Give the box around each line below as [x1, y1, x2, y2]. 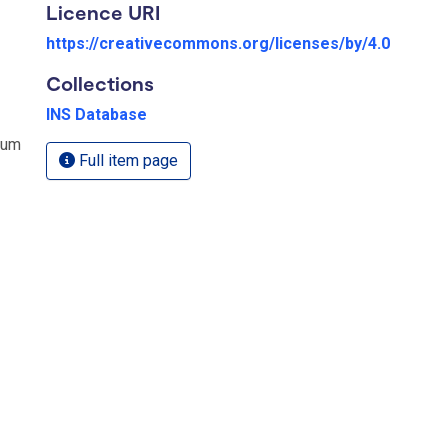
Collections [46, 70, 154, 95]
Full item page [75, 150, 178, 170]
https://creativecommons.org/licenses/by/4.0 [46, 33, 390, 53]
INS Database [46, 104, 147, 124]
